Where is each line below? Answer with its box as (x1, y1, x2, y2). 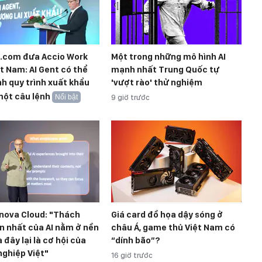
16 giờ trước (111, 251, 153, 260)
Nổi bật (55, 93, 78, 102)
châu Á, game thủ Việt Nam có (111, 222, 235, 233)
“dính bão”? (111, 235, 160, 246)
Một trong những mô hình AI (111, 51, 226, 63)
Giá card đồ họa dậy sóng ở (111, 209, 223, 220)
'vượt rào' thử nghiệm (111, 77, 202, 88)
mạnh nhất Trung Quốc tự (111, 64, 219, 75)
